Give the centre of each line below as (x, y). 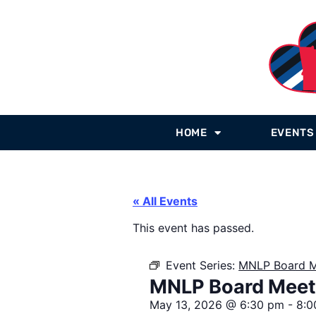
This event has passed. (193, 228)
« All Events (165, 201)
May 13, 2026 (186, 305)
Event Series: (202, 266)
